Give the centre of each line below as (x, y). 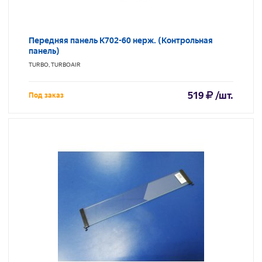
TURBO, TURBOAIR (55, 65)
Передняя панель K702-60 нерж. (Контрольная (121, 41)
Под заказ (46, 96)
